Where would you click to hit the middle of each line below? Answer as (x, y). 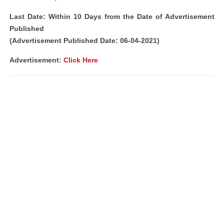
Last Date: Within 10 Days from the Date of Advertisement (112, 16)
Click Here (81, 60)
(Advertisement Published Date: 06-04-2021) (84, 40)
